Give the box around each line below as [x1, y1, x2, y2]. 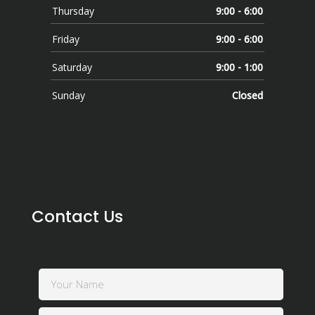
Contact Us [32, 205, 123, 228]
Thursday [52, 4, 94, 18]
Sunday [52, 88, 85, 102]
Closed [232, 88, 263, 102]
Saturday [52, 60, 92, 74]
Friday [52, 32, 79, 46]
